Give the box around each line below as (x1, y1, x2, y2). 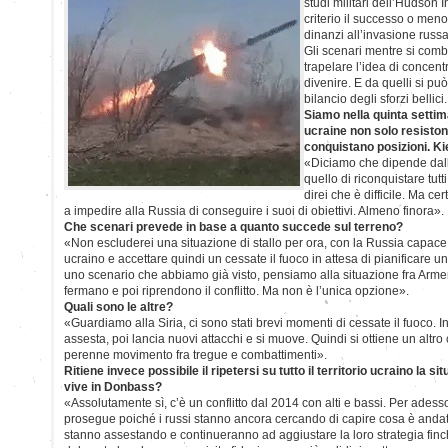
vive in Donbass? (64, 379, 162, 394)
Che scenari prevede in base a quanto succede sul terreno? (64, 219, 403, 234)
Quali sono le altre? (64, 299, 173, 314)
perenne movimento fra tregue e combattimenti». (64, 347, 327, 362)
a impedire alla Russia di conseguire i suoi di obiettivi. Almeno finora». (64, 203, 444, 218)
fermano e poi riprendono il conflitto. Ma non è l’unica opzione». (64, 283, 409, 298)
